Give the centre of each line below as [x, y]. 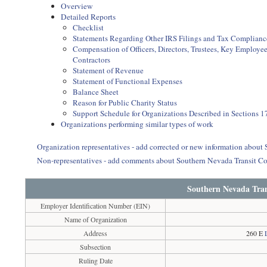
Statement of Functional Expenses [128, 81]
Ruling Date [95, 260]
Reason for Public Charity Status [125, 103]
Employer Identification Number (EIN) [96, 206]
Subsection [96, 247]
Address [96, 233]
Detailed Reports [89, 17]
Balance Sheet [96, 92]
